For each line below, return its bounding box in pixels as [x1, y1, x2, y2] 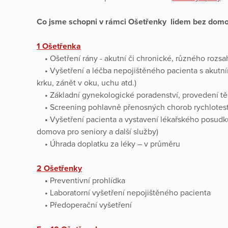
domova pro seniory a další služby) [37, 126, 158, 137]
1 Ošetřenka [37, 41, 81, 51]
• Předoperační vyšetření [37, 199, 132, 210]
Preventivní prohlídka [50, 175, 125, 186]
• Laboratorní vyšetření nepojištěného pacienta [37, 187, 211, 198]
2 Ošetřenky [37, 163, 82, 174]
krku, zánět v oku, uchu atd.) [37, 77, 136, 88]
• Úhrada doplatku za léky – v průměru [37, 138, 180, 149]
